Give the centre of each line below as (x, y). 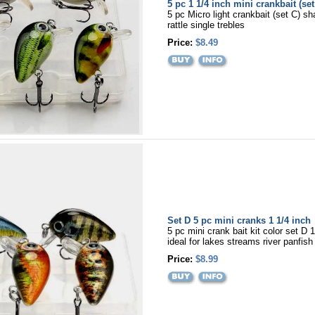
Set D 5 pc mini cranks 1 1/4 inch (239, 220)
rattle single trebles (206, 25)
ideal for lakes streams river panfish (240, 242)
